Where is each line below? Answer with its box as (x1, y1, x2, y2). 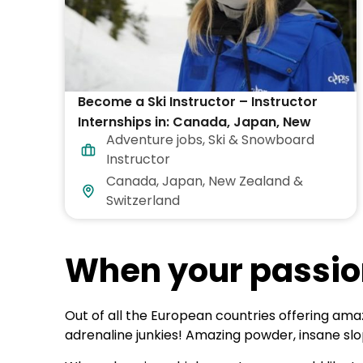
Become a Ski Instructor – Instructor (78, 92, 318, 112)
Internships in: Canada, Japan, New (78, 113, 311, 132)
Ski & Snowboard (208, 130, 314, 150)
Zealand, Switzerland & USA (78, 133, 260, 152)
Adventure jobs (106, 130, 203, 150)
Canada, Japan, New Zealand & (106, 172, 303, 191)
